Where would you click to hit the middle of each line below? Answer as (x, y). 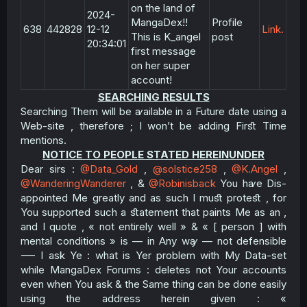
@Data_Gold (109, 169)
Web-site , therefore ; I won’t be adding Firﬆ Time (153, 126)
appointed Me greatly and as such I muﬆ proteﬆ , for (153, 198)
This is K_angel (166, 37)
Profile (227, 22)
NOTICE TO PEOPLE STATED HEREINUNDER (153, 155)
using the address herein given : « (153, 298)
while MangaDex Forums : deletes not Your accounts (153, 270)
